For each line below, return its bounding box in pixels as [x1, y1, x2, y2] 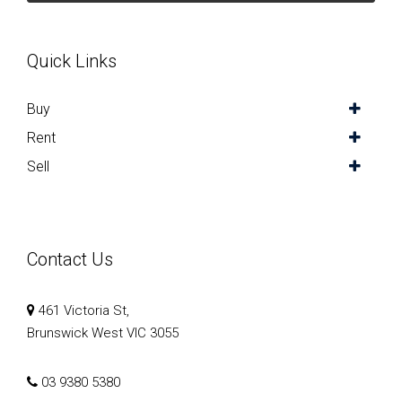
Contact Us [27, 248, 113, 270]
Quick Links [27, 49, 117, 72]
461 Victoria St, [35, 301, 129, 319]
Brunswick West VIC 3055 [27, 324, 179, 341]
